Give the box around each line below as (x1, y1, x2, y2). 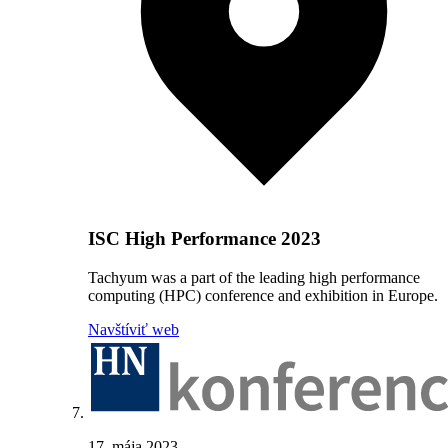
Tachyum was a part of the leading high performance (88, 268, 420, 286)
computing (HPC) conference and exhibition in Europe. (88, 286, 438, 304)
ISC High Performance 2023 (88, 228, 321, 249)
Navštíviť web (88, 320, 179, 338)
